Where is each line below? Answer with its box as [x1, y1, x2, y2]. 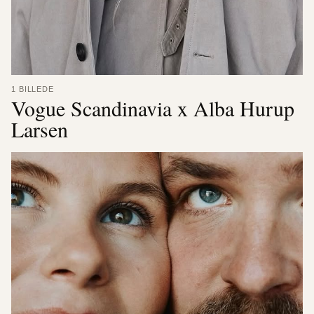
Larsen [11, 115, 68, 143]
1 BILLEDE [11, 85, 54, 93]
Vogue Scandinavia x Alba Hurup [11, 94, 294, 122]
